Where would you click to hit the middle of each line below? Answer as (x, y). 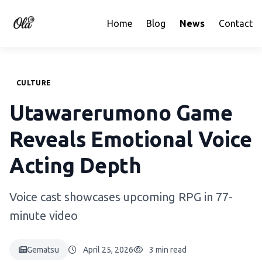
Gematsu (43, 250)
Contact (236, 23)
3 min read (168, 250)
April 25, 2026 (108, 250)
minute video (44, 216)
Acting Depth (75, 165)
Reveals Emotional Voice (131, 139)
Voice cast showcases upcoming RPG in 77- (121, 197)
